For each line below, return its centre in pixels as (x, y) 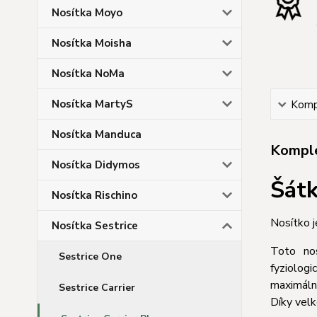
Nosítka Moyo (87, 13)
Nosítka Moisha (92, 43)
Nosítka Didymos (96, 165)
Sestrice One (90, 257)
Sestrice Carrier (97, 288)
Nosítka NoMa (88, 74)
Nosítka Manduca (97, 134)
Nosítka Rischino (94, 195)
